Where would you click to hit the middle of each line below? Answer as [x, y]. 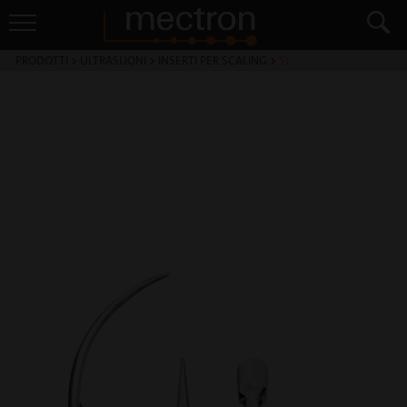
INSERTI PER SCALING [213, 60]
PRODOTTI [42, 60]
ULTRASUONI [113, 60]
